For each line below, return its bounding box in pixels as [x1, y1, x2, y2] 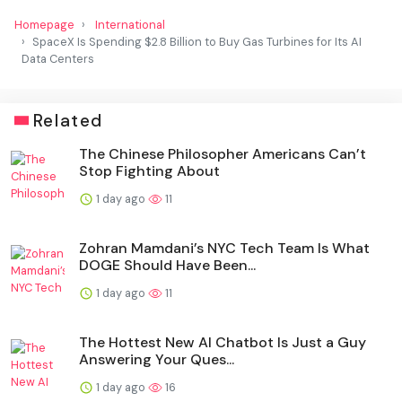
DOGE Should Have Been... [79, 255, 256, 275]
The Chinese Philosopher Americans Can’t [79, 144, 366, 163]
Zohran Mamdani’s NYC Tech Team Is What [79, 238, 370, 258]
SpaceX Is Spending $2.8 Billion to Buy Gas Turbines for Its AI [32, 33, 362, 49]
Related [32, 109, 103, 132]
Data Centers [22, 50, 94, 66]
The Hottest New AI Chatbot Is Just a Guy [79, 332, 366, 352]
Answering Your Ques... [79, 349, 234, 369]
